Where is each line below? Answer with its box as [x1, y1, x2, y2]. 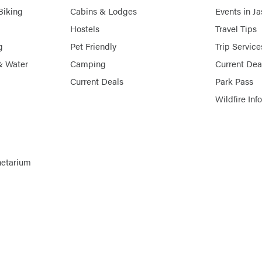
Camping [70, 57, 106, 70]
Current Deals [70, 75, 123, 88]
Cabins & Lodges [70, 5, 137, 18]
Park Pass [215, 75, 253, 88]
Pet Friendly [70, 40, 116, 53]
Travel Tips [215, 22, 257, 35]
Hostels [70, 22, 99, 35]
